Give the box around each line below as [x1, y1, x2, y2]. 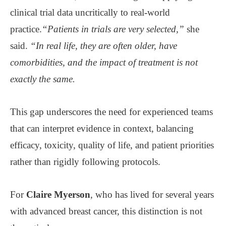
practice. [10, 23, 42, 34]
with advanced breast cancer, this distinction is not [10, 205, 202, 216]
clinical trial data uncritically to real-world [10, 7, 170, 18]
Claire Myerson [26, 189, 90, 200]
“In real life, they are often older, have [30, 40, 177, 51]
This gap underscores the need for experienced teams [10, 106, 213, 117]
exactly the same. [10, 73, 75, 84]
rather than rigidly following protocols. [10, 156, 160, 167]
